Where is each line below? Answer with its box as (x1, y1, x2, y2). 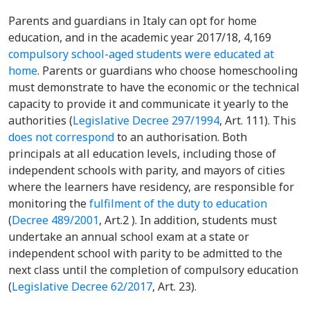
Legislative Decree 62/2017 (12, 279, 152, 294)
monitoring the (8, 196, 89, 211)
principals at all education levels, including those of (8, 146, 276, 161)
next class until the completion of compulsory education (8, 262, 298, 277)
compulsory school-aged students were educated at (8, 46, 274, 62)
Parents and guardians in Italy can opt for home (8, 13, 257, 28)
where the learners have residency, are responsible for (8, 179, 294, 194)
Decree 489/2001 (12, 212, 99, 228)
